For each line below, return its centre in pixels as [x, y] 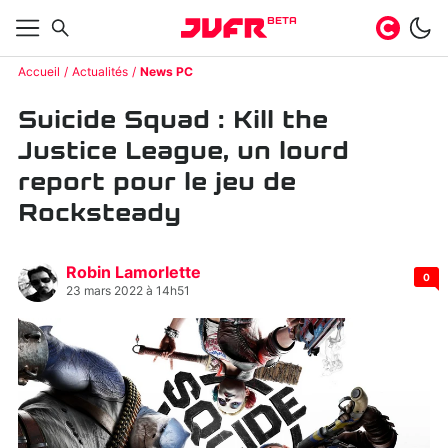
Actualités [100, 72]
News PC [166, 72]
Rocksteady [99, 213]
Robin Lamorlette [133, 273]
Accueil [39, 72]
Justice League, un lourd [183, 151]
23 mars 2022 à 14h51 [128, 291]
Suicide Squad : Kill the [173, 120]
